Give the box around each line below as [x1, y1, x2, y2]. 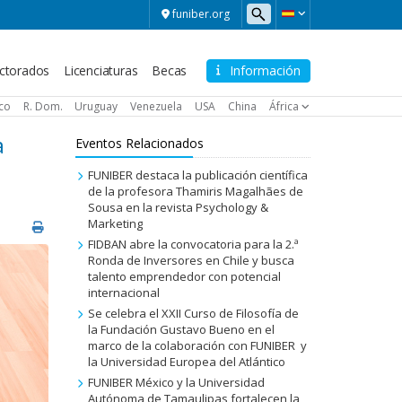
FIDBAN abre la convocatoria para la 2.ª [88, 235, 300, 252]
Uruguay [74, 98, 118, 114]
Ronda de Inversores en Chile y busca [88, 251, 295, 268]
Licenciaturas [63, 62, 138, 79]
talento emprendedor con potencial [88, 267, 282, 284]
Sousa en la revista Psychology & [88, 198, 269, 215]
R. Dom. [22, 98, 63, 114]
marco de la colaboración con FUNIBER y [88, 336, 308, 354]
